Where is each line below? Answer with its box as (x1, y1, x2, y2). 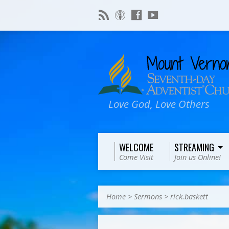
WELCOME (119, 141, 153, 154)
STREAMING (174, 141, 214, 154)
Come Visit (119, 152, 153, 162)
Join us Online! (174, 152, 221, 162)
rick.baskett (170, 192, 208, 201)
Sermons (134, 192, 162, 201)
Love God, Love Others (108, 97, 210, 111)
